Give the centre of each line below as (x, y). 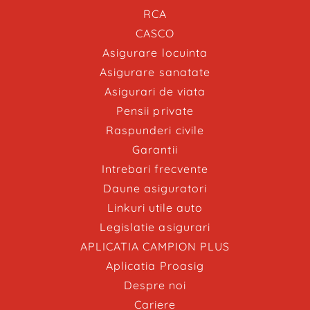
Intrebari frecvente (155, 169)
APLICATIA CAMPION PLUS (155, 246)
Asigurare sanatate (155, 72)
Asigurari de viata (155, 91)
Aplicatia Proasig (155, 266)
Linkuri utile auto (155, 208)
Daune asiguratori (155, 188)
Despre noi (155, 285)
